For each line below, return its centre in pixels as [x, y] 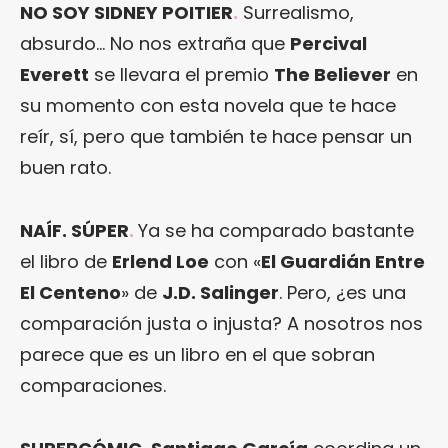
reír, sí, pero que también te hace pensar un [216, 137]
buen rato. [65, 168]
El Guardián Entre [343, 262]
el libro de [66, 262]
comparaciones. [93, 386]
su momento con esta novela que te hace [208, 106]
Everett [54, 75]
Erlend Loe [160, 262]
